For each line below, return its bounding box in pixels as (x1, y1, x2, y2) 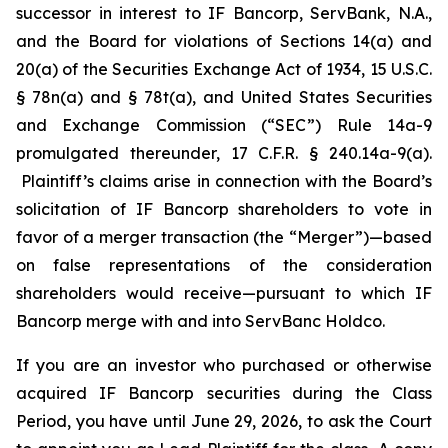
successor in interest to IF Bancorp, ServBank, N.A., (16, 3, 432, 23)
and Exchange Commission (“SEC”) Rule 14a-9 (16, 115, 432, 135)
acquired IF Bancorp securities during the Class (16, 383, 432, 403)
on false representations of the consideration (16, 255, 432, 275)
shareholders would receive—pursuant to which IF (16, 283, 432, 303)
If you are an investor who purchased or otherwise (16, 355, 432, 375)
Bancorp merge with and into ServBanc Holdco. (16, 311, 385, 331)
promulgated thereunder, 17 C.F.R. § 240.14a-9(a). (16, 143, 432, 163)
